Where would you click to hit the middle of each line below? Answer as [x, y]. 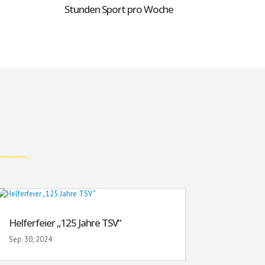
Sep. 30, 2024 [30, 240]
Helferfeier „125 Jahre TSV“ [64, 223]
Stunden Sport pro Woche [119, 9]
